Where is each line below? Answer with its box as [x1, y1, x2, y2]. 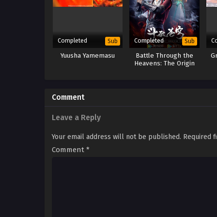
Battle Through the [136, 52, 194, 60]
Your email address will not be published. [52, 133, 181, 141]
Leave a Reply [52, 113, 101, 123]
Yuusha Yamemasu [61, 52, 115, 60]
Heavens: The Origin [134, 60, 195, 68]
